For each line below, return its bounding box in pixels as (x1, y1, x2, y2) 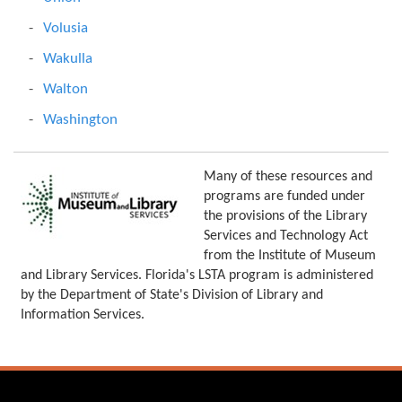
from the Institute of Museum (204, 249, 376, 263)
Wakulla (43, 51, 92, 66)
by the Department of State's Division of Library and (21, 288, 323, 302)
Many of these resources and (204, 170, 372, 184)
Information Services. (21, 308, 144, 322)
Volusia (43, 21, 88, 36)
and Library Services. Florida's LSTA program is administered (21, 268, 373, 283)
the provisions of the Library (204, 209, 367, 223)
